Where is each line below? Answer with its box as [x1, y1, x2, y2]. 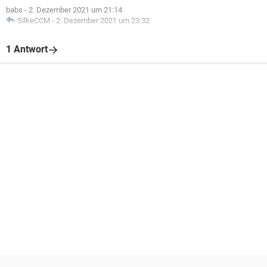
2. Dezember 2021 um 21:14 [29, 5, 122, 14]
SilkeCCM [17, 16, 50, 25]
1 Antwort [6, 44, 48, 55]
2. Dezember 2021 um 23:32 [56, 16, 150, 25]
